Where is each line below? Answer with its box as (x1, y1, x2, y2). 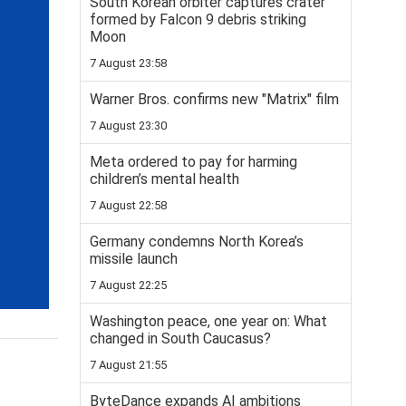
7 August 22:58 (90, 198, 167, 212)
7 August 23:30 (90, 119, 167, 132)
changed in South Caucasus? (90, 330, 271, 347)
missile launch (90, 250, 178, 267)
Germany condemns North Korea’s (90, 233, 304, 250)
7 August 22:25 (90, 278, 167, 292)
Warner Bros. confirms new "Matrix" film (90, 91, 339, 108)
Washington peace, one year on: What (90, 313, 327, 330)
